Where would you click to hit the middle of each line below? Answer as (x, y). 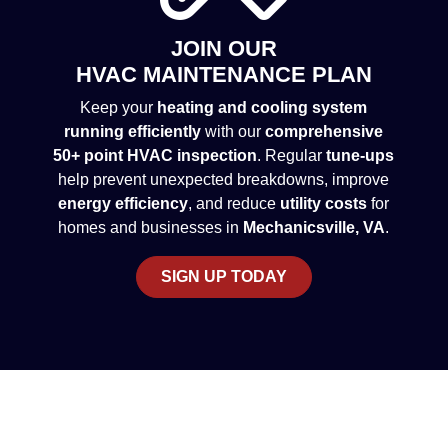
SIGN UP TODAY (223, 276)
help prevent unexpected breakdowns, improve (224, 179)
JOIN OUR (223, 48)
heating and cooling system (262, 107)
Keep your (119, 107)
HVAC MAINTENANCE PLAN (223, 74)
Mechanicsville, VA (314, 227)
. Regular (292, 155)
